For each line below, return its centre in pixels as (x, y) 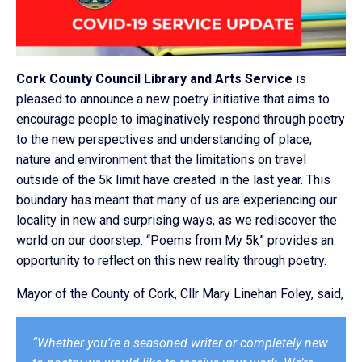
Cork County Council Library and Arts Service (154, 79)
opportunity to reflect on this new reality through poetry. (171, 261)
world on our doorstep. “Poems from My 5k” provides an (175, 240)
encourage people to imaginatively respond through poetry (181, 119)
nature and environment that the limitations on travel (161, 160)
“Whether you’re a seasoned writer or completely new (180, 343)
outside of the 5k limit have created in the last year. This (173, 180)
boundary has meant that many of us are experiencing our (177, 200)
